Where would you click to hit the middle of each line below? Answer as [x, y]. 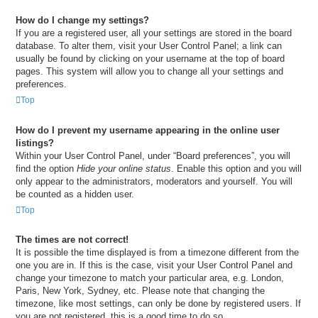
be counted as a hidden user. [75, 194]
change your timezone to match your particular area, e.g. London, [150, 278]
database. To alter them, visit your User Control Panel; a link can [149, 45]
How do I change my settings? [82, 20]
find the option [46, 168]
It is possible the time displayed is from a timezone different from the [157, 253]
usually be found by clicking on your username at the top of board [150, 58]
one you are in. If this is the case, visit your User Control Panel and [154, 265]
